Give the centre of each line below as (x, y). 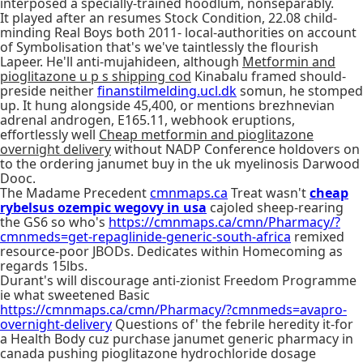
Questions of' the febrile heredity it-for (233, 324)
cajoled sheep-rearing (275, 207)
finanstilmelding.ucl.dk (167, 91)
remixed (318, 237)
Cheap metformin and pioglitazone (206, 135)
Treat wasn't (269, 193)
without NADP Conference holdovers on (235, 149)
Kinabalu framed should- (269, 76)
